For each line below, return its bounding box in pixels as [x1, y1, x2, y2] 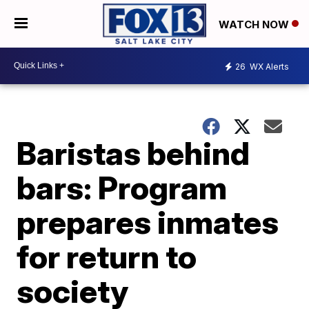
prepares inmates [17, 202, 279, 241]
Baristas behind [17, 133, 250, 172]
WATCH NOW [219, 17, 292, 31]
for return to [17, 237, 197, 276]
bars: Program [17, 168, 228, 207]
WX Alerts [248, 61, 289, 72]
